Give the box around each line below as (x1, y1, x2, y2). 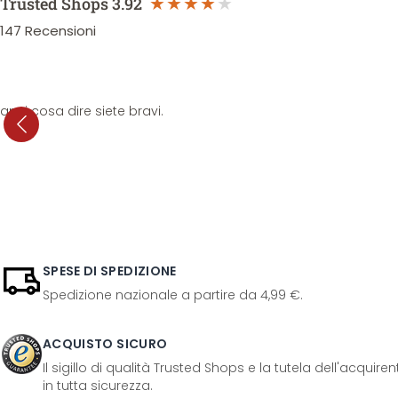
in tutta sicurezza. (43, 377, 153, 394)
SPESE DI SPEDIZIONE (43, 262, 177, 280)
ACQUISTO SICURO (43, 335, 168, 353)
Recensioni (25, 21, 96, 40)
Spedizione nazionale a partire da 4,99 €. (43, 286, 303, 304)
